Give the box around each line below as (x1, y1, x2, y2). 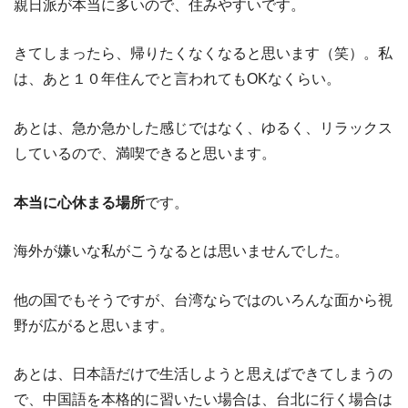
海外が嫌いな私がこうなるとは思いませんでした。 (14, 243, 349, 260)
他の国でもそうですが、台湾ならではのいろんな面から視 (14, 291, 393, 308)
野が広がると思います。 (14, 317, 174, 333)
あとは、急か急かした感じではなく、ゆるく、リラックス (14, 119, 393, 136)
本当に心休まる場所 (14, 194, 145, 210)
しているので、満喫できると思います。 (14, 145, 276, 161)
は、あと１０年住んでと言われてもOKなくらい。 (14, 71, 341, 87)
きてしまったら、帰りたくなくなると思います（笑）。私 (14, 46, 393, 62)
